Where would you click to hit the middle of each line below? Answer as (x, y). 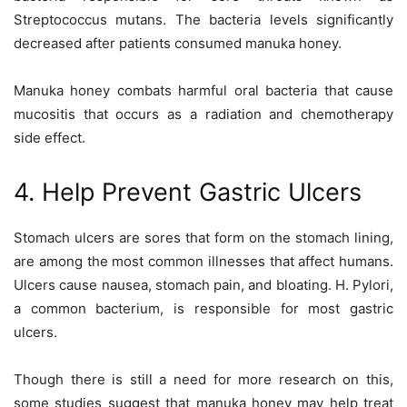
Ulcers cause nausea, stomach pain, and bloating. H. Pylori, (203, 285)
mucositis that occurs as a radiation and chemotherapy (203, 114)
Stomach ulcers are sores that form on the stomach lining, (203, 238)
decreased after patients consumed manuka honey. (178, 44)
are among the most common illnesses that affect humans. (203, 262)
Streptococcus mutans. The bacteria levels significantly (203, 20)
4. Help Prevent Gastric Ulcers (188, 193)
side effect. (50, 138)
